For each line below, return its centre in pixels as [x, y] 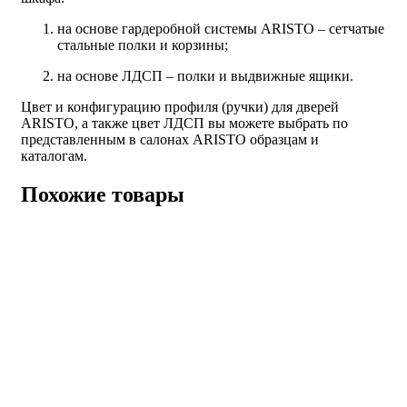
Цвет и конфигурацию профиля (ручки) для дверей [180, 107]
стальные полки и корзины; [143, 45]
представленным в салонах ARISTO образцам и [170, 139]
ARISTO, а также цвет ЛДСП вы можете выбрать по [184, 123]
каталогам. [54, 156]
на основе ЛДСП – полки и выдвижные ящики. [205, 76]
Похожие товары [103, 194]
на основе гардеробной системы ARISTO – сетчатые [221, 29]
